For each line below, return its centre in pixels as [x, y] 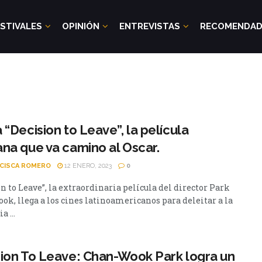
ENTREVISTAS [150, 26]
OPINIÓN [81, 26]
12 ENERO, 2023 [87, 166]
